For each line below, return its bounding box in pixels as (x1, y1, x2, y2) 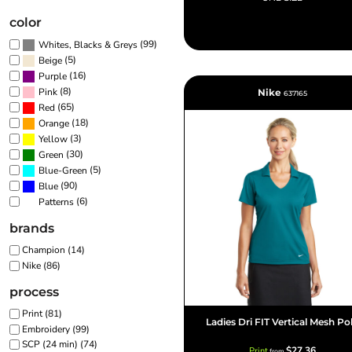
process (9, 284, 59, 299)
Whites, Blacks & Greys (38, 38, 137, 51)
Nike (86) (22, 258, 60, 272)
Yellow (38, 132, 68, 145)
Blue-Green (38, 163, 87, 177)
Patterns (38, 195, 74, 208)
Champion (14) (22, 244, 85, 257)
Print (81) (22, 307, 62, 321)
